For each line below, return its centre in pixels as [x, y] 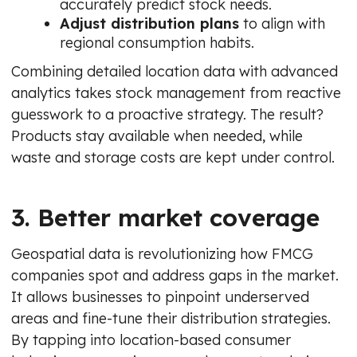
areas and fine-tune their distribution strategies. [171, 318]
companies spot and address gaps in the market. [175, 275]
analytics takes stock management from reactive [176, 92]
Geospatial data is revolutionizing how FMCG [162, 253]
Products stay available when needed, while [157, 135]
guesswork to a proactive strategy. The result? [167, 114]
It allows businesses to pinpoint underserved [160, 296]
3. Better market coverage [165, 217]
